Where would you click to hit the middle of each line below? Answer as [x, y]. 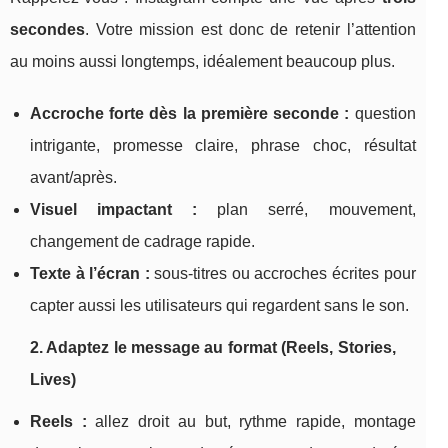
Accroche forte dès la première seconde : [190, 114]
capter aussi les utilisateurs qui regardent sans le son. [219, 306]
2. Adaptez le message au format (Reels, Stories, [213, 348]
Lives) [53, 380]
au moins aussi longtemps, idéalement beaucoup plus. [202, 62]
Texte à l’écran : [90, 274]
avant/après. [73, 178]
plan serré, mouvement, [306, 210]
